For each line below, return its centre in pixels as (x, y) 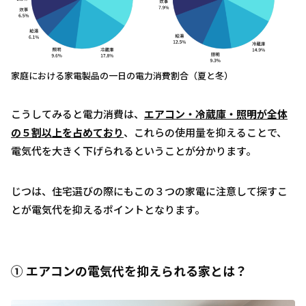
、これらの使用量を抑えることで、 (205, 132)
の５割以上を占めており (67, 132)
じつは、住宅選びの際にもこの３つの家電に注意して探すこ (149, 191)
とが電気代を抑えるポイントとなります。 (108, 209)
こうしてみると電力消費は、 (78, 113)
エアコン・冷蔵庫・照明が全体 (216, 113)
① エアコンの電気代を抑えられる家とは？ (129, 270)
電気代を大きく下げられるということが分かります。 (134, 150)
